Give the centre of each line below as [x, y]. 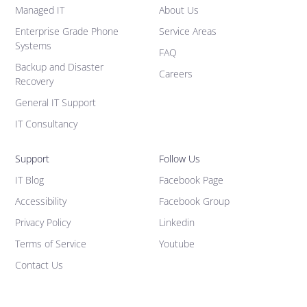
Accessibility [41, 201]
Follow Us [179, 159]
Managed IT [40, 10]
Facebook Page [191, 180]
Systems [34, 46]
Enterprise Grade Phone [67, 32]
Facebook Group [194, 201]
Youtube [176, 244]
